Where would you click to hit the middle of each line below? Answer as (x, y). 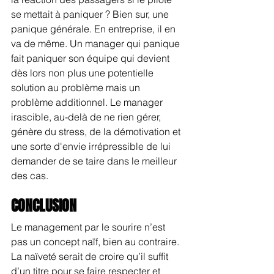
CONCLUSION (44, 206)
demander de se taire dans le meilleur (95, 161)
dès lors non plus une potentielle (83, 72)
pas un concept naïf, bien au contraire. (96, 241)
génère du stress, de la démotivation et (97, 131)
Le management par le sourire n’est (89, 227)
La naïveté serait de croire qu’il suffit (91, 256)
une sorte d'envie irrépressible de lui (92, 146)
